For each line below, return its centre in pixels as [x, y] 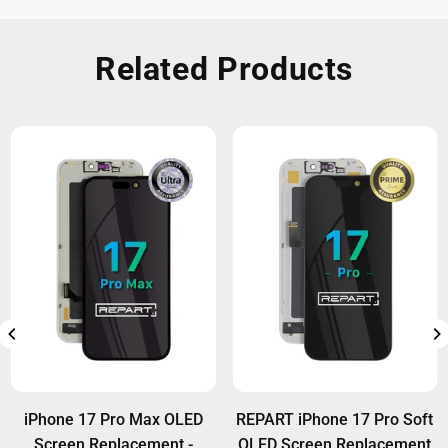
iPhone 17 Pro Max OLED [113, 420]
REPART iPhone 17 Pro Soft [335, 420]
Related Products [224, 69]
